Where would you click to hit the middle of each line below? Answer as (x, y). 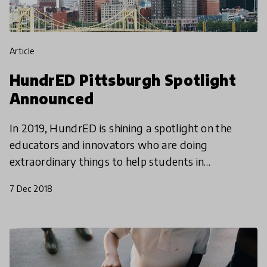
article (25, 51)
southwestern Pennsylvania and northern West (125, 178)
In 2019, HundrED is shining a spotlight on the (121, 128)
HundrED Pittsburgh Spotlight (123, 80)
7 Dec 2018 (31, 188)
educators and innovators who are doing (109, 144)
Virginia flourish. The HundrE (81, 194)
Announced (52, 98)
